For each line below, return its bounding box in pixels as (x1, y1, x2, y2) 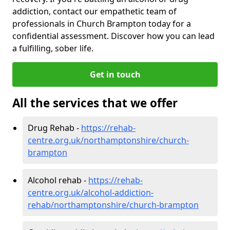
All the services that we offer (12, 94, 178, 111)
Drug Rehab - (28, 122, 81, 133)
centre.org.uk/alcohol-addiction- (28, 186, 154, 198)
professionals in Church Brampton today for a (12, 17, 191, 29)
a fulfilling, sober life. (12, 42, 93, 54)
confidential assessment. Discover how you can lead (12, 30, 215, 42)
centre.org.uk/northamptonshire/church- (28, 134, 189, 146)
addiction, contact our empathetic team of (12, 5, 177, 17)
